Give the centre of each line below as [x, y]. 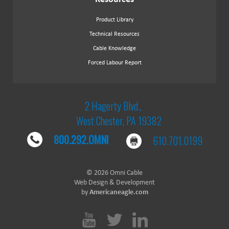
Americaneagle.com [119, 192]
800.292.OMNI [81, 140]
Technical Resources [114, 33]
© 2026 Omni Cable [114, 173]
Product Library [114, 19]
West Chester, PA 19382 [119, 120]
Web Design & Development [114, 182]
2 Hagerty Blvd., [113, 106]
